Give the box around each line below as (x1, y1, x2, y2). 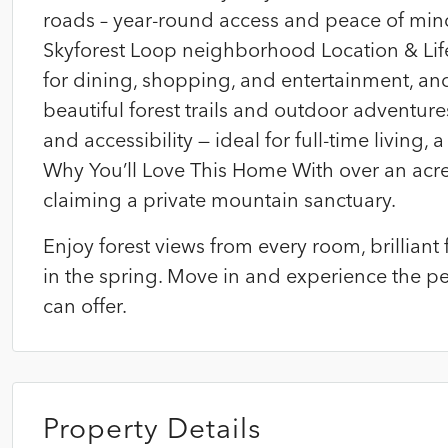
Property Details (43, 411, 261, 445)
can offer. (43, 293, 127, 318)
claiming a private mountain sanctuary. (43, 187, 396, 212)
